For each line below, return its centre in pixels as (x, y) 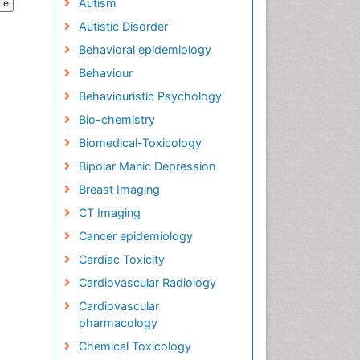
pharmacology (118, 323)
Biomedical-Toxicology (140, 143)
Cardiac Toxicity (121, 259)
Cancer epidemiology (135, 236)
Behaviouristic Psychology (150, 96)
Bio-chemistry (117, 119)
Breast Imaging (119, 189)
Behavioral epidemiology (145, 49)
